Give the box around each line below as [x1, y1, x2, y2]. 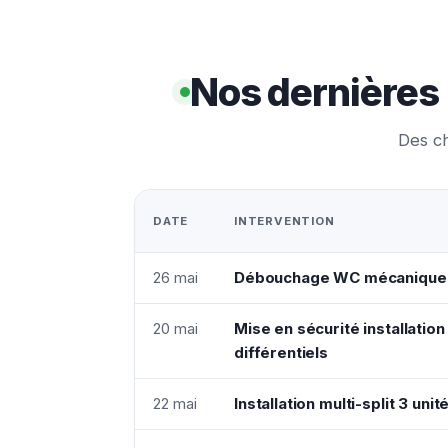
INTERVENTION [234, 213, 335, 228]
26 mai [153, 267, 198, 287]
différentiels [234, 342, 329, 362]
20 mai [153, 318, 198, 338]
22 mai [153, 393, 197, 413]
